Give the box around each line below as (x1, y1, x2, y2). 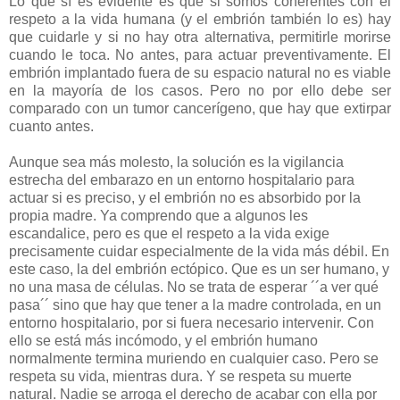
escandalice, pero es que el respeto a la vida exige (9, 226, 329, 242)
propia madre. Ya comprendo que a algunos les (9, 208, 308, 224)
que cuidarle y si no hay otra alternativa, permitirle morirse (9, 29, 391, 46)
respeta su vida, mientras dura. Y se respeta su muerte (9, 369, 352, 385)
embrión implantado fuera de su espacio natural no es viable (9, 65, 391, 81)
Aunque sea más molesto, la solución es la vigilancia (9, 154, 344, 171)
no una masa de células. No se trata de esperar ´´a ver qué (9, 279, 379, 296)
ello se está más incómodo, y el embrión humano (9, 333, 318, 349)
